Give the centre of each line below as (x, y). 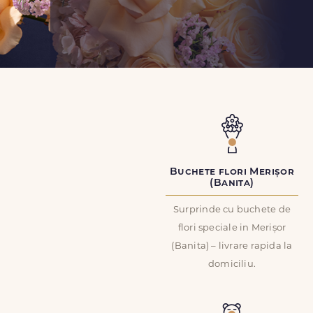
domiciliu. (232, 264)
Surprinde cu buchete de (232, 210)
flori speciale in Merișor (232, 228)
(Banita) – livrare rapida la (232, 246)
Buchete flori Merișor (232, 172)
